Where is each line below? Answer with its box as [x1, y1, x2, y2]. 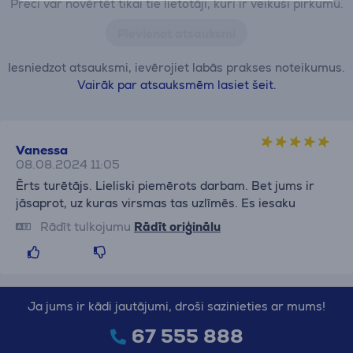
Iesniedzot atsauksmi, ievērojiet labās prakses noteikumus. [8, 60, 345, 75]
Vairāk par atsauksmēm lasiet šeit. [76, 77, 277, 92]
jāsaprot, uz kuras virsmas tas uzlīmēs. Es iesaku [16, 195, 295, 210]
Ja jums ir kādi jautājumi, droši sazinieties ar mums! [28, 299, 325, 314]
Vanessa [16, 142, 68, 158]
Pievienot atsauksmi [117, 26, 236, 41]
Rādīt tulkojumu [40, 219, 131, 234]
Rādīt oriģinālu [134, 219, 221, 234]
